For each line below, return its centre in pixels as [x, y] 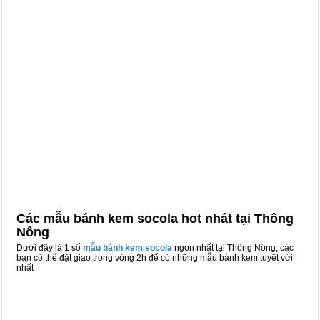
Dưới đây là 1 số [50, 248]
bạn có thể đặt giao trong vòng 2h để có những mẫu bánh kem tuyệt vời [155, 258]
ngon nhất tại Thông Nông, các [233, 248]
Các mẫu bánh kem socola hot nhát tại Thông [155, 219]
